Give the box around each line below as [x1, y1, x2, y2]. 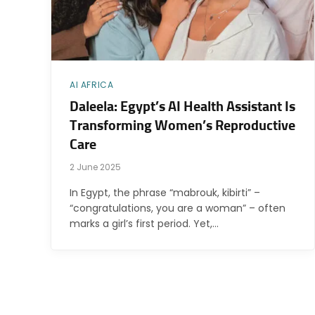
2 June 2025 [70, 161, 121, 174]
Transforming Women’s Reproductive [70, 119, 295, 134]
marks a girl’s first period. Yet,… [70, 217, 219, 231]
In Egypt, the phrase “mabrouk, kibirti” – [70, 186, 260, 200]
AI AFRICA [70, 79, 114, 91]
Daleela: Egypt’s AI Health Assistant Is [70, 100, 295, 115]
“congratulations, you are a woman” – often [70, 201, 285, 216]
